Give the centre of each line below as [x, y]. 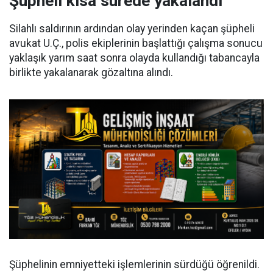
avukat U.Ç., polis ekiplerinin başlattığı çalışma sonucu [136, 44]
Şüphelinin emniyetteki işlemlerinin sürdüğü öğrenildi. [134, 265]
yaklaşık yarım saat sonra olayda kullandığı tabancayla [134, 58]
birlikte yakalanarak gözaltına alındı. [91, 73]
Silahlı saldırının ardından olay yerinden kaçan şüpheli [132, 29]
